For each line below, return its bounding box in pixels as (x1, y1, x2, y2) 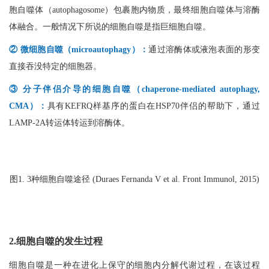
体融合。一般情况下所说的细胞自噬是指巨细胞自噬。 (9, 22, 211, 31)
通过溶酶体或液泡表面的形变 (148, 44, 261, 54)
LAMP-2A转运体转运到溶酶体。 (9, 118, 130, 127)
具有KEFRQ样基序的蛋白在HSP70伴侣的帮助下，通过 (47, 101, 261, 110)
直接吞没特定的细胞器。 (9, 61, 101, 71)
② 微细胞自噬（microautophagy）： (9, 44, 149, 54)
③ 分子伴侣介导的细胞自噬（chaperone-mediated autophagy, (9, 84, 260, 94)
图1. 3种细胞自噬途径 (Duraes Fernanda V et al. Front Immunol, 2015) (10, 174, 259, 184)
